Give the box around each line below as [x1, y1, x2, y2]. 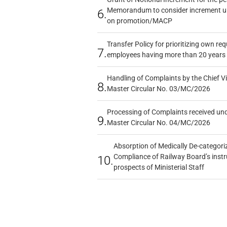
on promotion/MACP [106, 16, 172, 25]
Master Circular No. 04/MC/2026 [106, 118, 210, 127]
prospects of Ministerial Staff [113, 163, 204, 171]
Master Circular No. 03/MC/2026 [106, 84, 210, 93]
